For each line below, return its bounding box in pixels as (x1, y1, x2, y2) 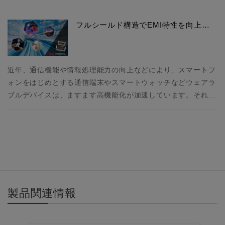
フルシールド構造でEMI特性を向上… (76, 21, 210, 30)
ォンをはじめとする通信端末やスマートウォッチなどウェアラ (8, 78, 216, 87)
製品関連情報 (8, 187, 76, 200)
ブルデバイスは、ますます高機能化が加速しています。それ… (8, 91, 216, 99)
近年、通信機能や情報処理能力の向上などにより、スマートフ (8, 66, 216, 74)
